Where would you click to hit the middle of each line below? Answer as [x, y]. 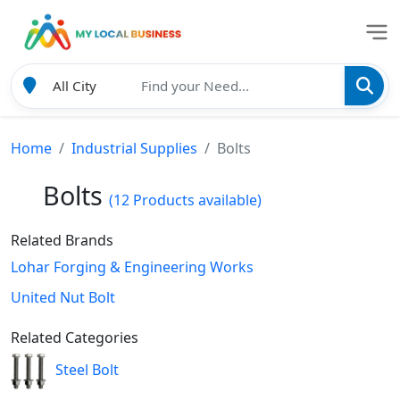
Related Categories [75, 337]
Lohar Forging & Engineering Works [132, 267]
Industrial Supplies [134, 148]
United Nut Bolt [63, 297]
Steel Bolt [87, 370]
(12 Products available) [185, 200]
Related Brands [62, 240]
